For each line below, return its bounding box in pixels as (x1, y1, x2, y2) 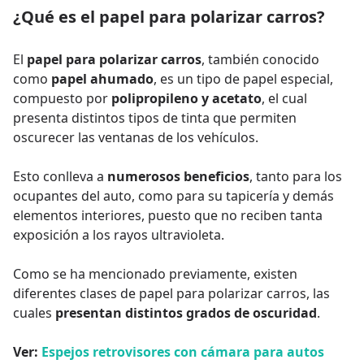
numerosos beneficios (107, 167, 249, 185)
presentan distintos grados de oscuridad (55, 303, 317, 322)
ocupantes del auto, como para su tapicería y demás (13, 186, 334, 205)
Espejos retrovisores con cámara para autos (41, 342, 324, 361)
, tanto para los (249, 167, 342, 185)
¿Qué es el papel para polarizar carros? (13, 5, 325, 28)
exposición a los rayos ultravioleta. (13, 225, 224, 244)
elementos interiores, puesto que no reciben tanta (13, 206, 323, 224)
